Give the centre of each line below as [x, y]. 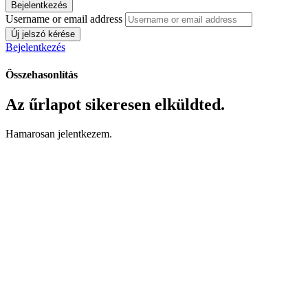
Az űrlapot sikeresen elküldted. [115, 104]
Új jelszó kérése [43, 34]
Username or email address [64, 19]
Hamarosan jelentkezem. [59, 133]
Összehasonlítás [42, 74]
